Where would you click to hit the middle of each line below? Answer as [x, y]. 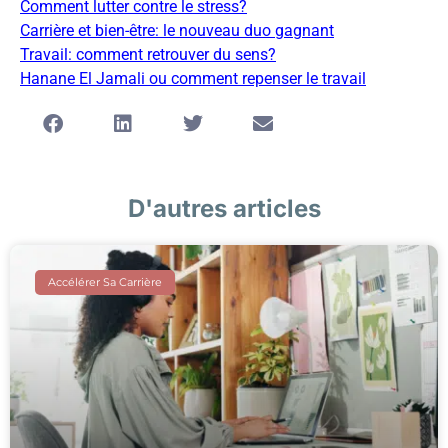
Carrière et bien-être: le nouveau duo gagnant [177, 31]
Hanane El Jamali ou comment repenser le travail [193, 79]
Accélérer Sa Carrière [105, 281]
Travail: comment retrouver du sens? [148, 55]
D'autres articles [224, 209]
